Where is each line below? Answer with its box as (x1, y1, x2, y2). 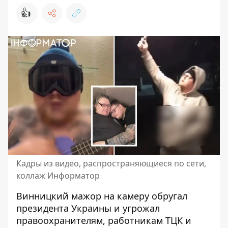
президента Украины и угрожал (16, 202, 160, 214)
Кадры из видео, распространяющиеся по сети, (16, 158, 206, 169)
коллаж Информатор (16, 170, 100, 181)
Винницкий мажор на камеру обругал (16, 190, 187, 202)
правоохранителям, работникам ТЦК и (16, 214, 191, 226)
